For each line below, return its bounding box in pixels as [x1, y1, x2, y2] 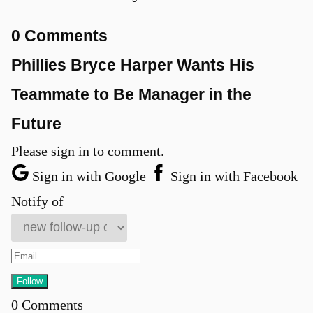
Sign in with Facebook [167, 168, 298, 184]
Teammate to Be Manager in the [11, 85, 252, 103]
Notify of [11, 193, 64, 209]
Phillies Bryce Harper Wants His [11, 55, 254, 74]
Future [11, 114, 61, 133]
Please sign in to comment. [11, 143, 164, 159]
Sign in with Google [29, 168, 150, 184]
